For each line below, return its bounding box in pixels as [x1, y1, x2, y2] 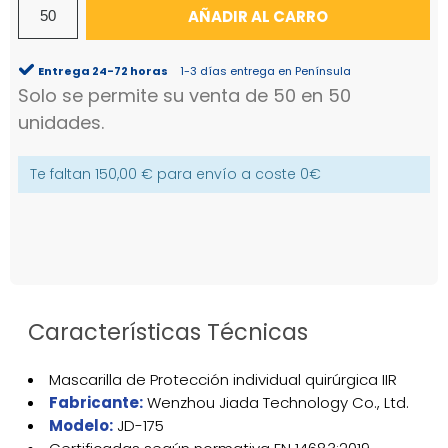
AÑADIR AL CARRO [187, 5, 328, 27]
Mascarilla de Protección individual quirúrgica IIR [48, 368, 397, 390]
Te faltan [29, 164, 95, 185]
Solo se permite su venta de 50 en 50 [17, 83, 351, 109]
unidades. [17, 110, 104, 136]
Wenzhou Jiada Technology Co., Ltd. [142, 391, 409, 413]
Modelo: [48, 414, 113, 436]
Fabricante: [48, 391, 143, 413]
